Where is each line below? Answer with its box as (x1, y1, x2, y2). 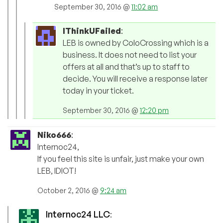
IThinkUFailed (63, 26, 121, 36)
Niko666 (37, 130, 71, 140)
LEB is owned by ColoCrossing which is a (63, 38, 209, 48)
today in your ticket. (63, 86, 134, 96)
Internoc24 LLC (46, 209, 110, 220)
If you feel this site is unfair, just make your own (37, 154, 204, 164)
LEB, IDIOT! (37, 166, 76, 176)
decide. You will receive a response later (63, 74, 208, 84)
